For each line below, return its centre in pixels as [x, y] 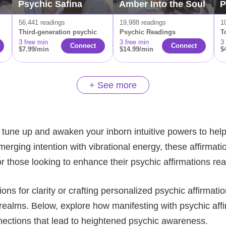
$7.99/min [34, 49]
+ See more [113, 85]
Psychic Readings [148, 32]
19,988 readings [143, 22]
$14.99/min [136, 49]
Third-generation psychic [58, 32]
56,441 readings [42, 22]
